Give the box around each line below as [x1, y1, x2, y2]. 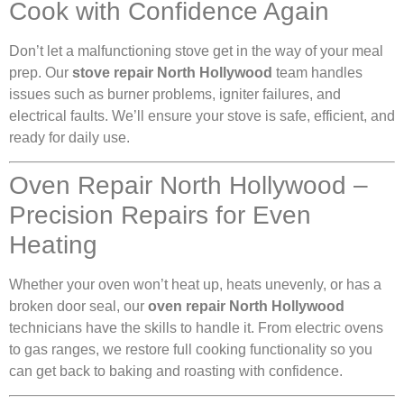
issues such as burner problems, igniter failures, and [9, 86, 341, 102]
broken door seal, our [9, 298, 148, 315]
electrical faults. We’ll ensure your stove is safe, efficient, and [9, 107, 395, 124]
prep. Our [9, 64, 72, 80]
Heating [9, 231, 97, 260]
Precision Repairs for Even [9, 201, 311, 230]
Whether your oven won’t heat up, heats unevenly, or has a [9, 277, 381, 293]
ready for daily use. [9, 129, 130, 145]
